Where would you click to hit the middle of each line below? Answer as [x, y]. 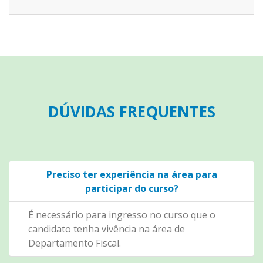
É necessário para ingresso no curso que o [122, 215]
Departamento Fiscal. [75, 243]
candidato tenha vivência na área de [107, 229]
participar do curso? [131, 188]
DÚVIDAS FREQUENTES [131, 111]
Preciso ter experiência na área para [131, 174]
